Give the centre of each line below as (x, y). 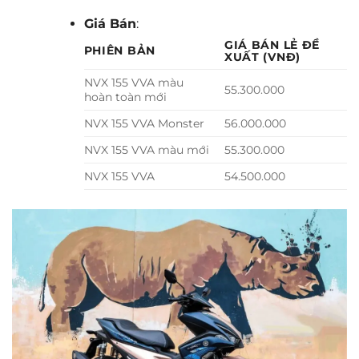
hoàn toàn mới (125, 97)
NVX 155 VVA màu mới (146, 150)
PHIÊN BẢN (120, 51)
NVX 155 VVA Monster (144, 124)
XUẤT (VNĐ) (262, 57)
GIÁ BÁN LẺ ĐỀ (272, 45)
